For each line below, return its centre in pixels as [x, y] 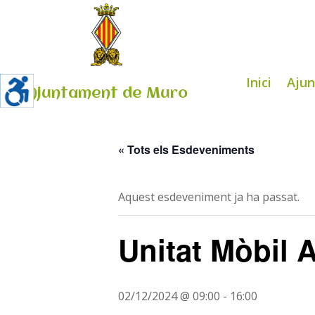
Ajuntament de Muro [108, 94]
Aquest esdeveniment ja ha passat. [209, 197]
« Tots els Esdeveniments [186, 149]
